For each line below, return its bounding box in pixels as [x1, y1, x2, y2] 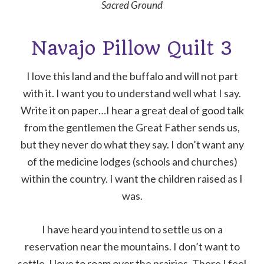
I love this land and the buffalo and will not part [26, 70, 238, 83]
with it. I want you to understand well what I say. [23, 87, 241, 100]
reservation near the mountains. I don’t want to [24, 240, 240, 253]
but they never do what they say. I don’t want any [20, 138, 244, 151]
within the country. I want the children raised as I [21, 172, 243, 186]
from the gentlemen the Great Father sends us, [24, 121, 240, 134]
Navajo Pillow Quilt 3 [31, 37, 233, 60]
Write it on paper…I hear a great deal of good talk [20, 104, 244, 117]
